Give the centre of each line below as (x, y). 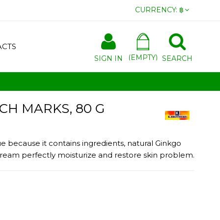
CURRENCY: (156, 10)
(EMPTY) (143, 57)
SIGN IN (109, 58)
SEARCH (177, 58)
